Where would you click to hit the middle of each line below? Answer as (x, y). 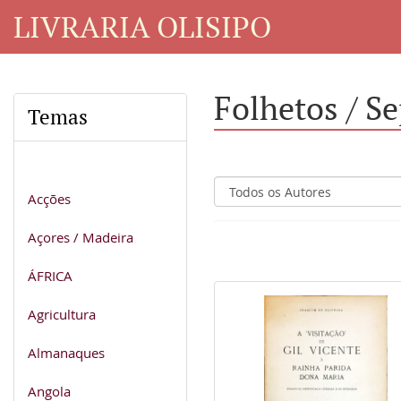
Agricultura (62, 314)
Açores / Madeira (81, 237)
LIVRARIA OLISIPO (142, 26)
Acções (49, 198)
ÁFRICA (50, 275)
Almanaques (66, 352)
